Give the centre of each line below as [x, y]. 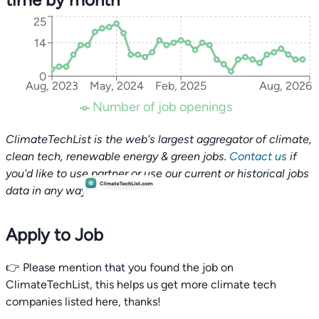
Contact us [258, 156]
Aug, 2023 [52, 86]
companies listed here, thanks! [83, 302]
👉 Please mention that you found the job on [120, 267]
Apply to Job [54, 235]
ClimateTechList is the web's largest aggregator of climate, [159, 139]
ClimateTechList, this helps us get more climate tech [141, 284]
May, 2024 [116, 86]
